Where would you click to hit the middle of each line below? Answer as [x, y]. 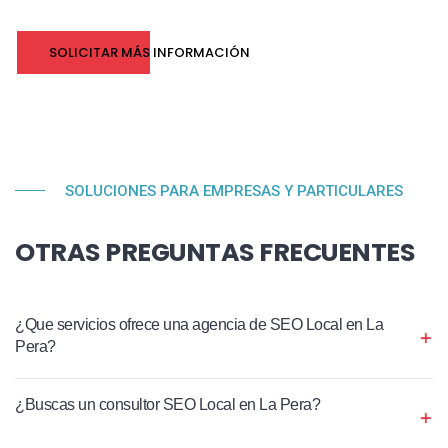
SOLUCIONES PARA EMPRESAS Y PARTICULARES [234, 190]
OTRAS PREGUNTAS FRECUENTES [215, 251]
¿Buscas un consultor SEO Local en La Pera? [167, 404]
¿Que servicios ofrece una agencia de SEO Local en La [199, 324]
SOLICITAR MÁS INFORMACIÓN [149, 52]
